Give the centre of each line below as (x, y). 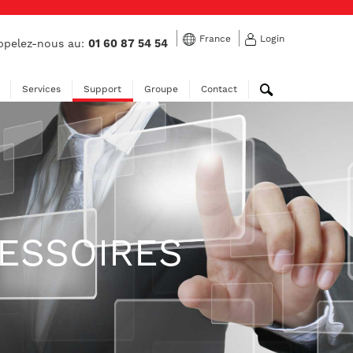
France (215, 39)
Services (41, 89)
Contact (219, 89)
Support (102, 89)
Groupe (161, 89)
